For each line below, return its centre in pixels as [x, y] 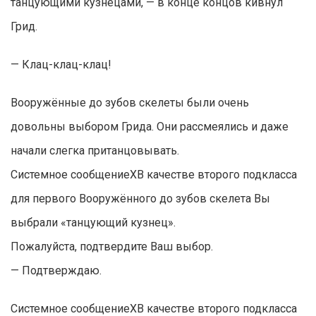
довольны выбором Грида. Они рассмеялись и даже [150, 127]
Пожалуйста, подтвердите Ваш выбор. [112, 247]
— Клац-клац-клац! [61, 65]
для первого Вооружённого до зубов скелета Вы [140, 199]
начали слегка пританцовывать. [96, 151]
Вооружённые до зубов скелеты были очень [130, 103]
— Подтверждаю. [56, 271]
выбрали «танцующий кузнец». [93, 223]
